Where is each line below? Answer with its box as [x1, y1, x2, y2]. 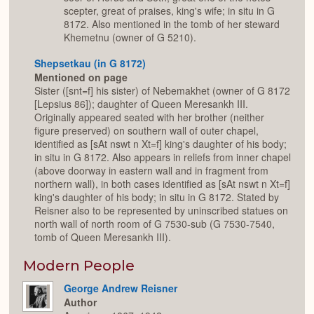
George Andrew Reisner [64, 280, 177, 295]
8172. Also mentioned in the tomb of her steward [64, 17, 280, 32]
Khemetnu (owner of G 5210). [64, 30, 196, 45]
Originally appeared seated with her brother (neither [34, 110, 264, 125]
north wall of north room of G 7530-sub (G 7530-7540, [34, 217, 275, 231]
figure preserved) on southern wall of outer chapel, [34, 123, 259, 138]
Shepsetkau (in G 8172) [34, 55, 146, 70]
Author [64, 295, 97, 310]
